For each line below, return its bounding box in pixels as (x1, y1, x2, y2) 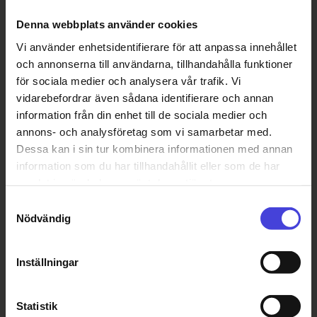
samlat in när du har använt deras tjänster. (16, 176, 225, 189)
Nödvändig (16, 212, 71, 224)
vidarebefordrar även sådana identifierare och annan (16, 91, 274, 104)
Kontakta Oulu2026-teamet (91, 2, 246, 14)
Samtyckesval (5, 197, 73, 210)
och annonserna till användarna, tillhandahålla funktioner (16, 57, 293, 70)
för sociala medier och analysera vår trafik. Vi (16, 74, 241, 87)
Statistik (16, 299, 57, 312)
